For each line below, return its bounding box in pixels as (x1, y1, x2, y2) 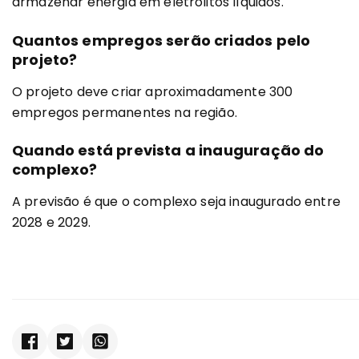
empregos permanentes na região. (12, 103, 237, 122)
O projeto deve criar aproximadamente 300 (12, 82, 293, 101)
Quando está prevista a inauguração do (12, 140, 325, 161)
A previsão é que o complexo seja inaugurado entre (12, 192, 341, 212)
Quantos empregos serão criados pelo (12, 30, 311, 50)
